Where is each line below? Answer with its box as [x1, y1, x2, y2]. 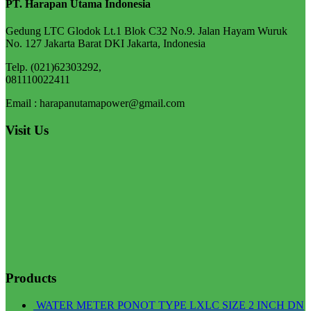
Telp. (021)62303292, [6, 61, 101, 74]
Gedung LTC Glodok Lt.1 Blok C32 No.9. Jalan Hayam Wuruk [6, 25, 287, 37]
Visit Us [6, 122, 49, 137]
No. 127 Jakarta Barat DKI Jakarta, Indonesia [6, 37, 205, 50]
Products [6, 271, 56, 286]
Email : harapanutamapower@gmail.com [6, 97, 185, 110]
